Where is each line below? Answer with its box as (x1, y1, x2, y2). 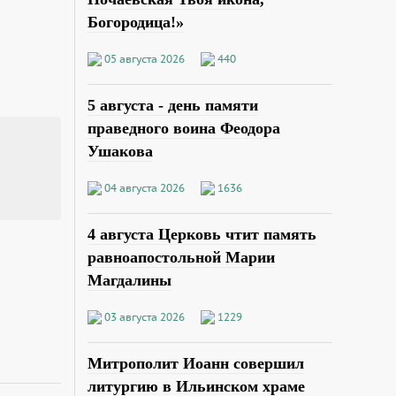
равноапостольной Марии (87, 247, 275, 266)
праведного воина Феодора (87, 119, 280, 138)
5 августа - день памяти (87, 96, 258, 115)
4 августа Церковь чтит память (87, 225, 316, 243)
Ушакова (87, 142, 153, 161)
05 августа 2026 (103, 52, 185, 66)
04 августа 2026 (103, 180, 185, 194)
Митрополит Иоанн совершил (87, 354, 304, 372)
